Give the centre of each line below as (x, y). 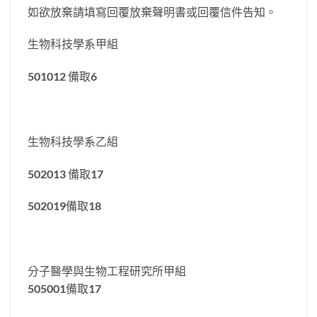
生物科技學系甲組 (73, 44)
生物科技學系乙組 (73, 141)
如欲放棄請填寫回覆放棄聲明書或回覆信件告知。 (152, 11)
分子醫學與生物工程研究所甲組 (107, 270)
